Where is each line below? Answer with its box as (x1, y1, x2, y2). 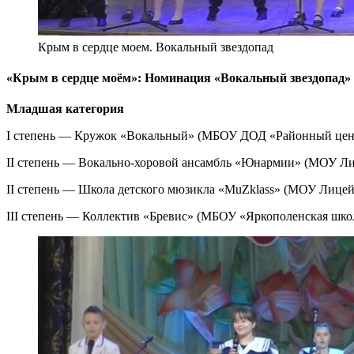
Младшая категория (6, 102, 124, 116)
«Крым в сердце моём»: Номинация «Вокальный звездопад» (6, 70, 351, 85)
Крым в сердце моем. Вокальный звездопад (38, 40, 273, 54)
